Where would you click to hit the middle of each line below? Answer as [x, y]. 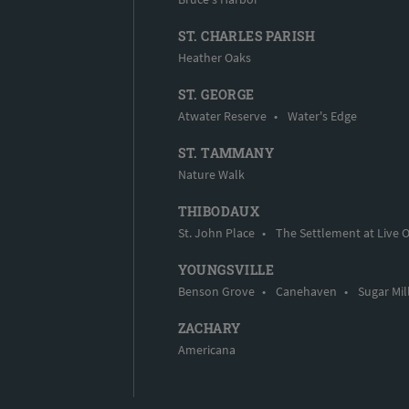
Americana [206, 349]
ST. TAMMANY [226, 152]
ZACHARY [209, 328]
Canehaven [306, 291]
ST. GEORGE [216, 94]
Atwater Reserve [222, 115]
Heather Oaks [214, 57]
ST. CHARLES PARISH [246, 36]
